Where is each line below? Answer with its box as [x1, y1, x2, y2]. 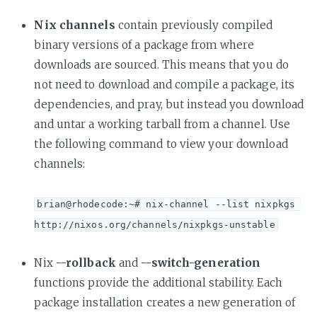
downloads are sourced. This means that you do [34, 57, 289, 71]
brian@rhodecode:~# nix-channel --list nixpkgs [37, 198, 295, 209]
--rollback [55, 255, 116, 270]
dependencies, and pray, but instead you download [34, 97, 304, 111]
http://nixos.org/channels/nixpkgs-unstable [34, 219, 275, 230]
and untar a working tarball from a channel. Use [34, 117, 291, 131]
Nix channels [34, 18, 115, 32]
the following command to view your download [34, 137, 288, 151]
